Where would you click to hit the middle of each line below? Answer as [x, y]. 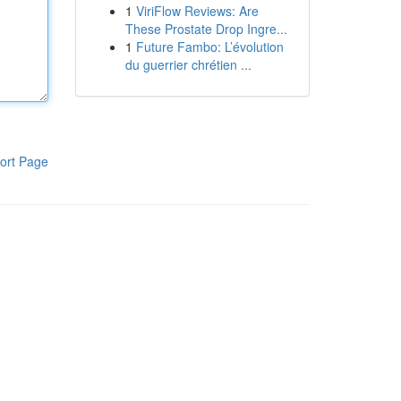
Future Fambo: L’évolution [209, 47]
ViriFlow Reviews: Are [197, 11]
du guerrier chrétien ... [188, 64]
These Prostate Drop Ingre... [206, 29]
